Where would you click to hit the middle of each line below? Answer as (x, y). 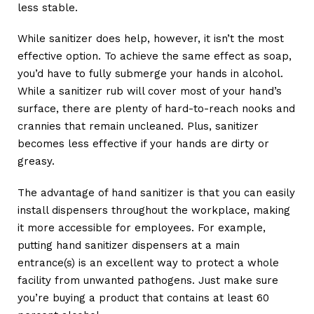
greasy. (36, 162)
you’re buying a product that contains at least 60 (143, 298)
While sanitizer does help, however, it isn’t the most (151, 39)
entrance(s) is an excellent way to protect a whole (148, 262)
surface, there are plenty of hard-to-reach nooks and (156, 109)
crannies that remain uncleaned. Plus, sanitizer (138, 127)
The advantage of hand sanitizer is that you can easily (156, 192)
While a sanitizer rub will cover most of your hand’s (150, 91)
